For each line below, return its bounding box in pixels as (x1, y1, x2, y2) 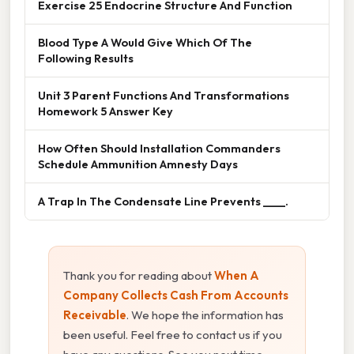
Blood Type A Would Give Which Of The (38, 34, 252, 50)
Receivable (63, 307, 126, 322)
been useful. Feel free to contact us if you (63, 326, 282, 342)
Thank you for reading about (63, 267, 214, 283)
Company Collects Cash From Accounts (63, 287, 288, 303)
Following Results (38, 50, 134, 66)
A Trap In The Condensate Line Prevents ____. (38, 193, 288, 209)
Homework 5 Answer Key (38, 103, 173, 119)
